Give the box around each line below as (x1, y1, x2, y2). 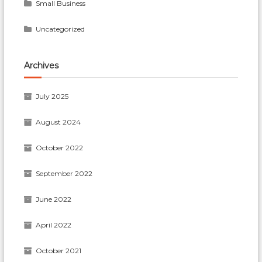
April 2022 (36, 220, 72, 229)
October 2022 (36, 143, 84, 152)
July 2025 (36, 91, 69, 101)
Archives (24, 60, 59, 71)
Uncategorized (36, 24, 85, 33)
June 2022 (36, 194, 72, 204)
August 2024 (36, 117, 81, 126)
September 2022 (36, 168, 93, 178)
